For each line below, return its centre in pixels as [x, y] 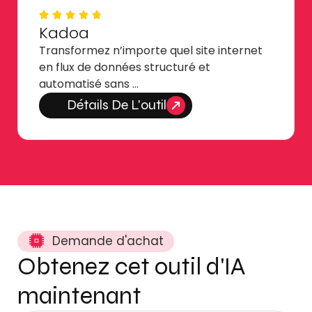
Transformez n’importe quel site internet [151, 50]
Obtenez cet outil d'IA [131, 266]
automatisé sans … [89, 84]
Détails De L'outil [117, 105]
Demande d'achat [108, 241]
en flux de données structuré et [125, 67]
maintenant [79, 296]
